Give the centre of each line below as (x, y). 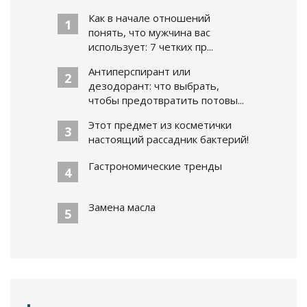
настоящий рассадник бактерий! (169, 139)
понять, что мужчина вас (149, 32)
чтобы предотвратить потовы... (166, 100)
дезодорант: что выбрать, (154, 85)
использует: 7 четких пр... (151, 46)
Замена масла (122, 207)
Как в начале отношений (149, 17)
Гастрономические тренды (155, 165)
